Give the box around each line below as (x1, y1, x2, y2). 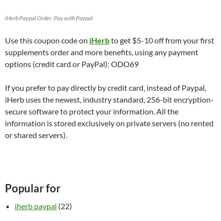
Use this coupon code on (5, 36, 89, 45)
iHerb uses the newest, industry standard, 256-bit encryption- (5, 95, 214, 104)
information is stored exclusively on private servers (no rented (5, 118, 214, 128)
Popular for (5, 182, 61, 195)
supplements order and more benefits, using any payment (5, 47, 198, 57)
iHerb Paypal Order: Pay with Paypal (5, 14, 93, 22)
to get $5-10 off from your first (111, 36, 214, 45)
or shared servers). (5, 130, 67, 140)
